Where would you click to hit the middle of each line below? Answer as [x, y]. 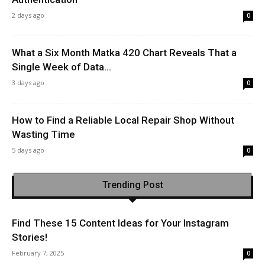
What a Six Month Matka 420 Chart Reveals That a [124, 52]
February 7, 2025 [38, 253]
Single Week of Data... [62, 67]
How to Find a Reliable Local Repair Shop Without [123, 120]
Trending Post [132, 185]
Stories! [30, 237]
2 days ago [28, 15]
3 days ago [28, 82]
